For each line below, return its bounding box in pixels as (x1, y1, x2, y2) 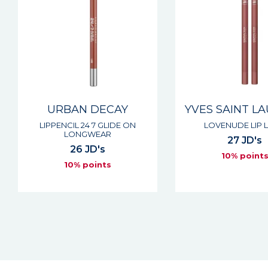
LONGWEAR (63, 129, 111, 139)
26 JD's (69, 144, 105, 155)
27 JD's (227, 135, 263, 146)
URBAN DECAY (47, 103, 128, 116)
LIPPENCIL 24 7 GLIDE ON (39, 120, 136, 130)
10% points (63, 160, 111, 169)
